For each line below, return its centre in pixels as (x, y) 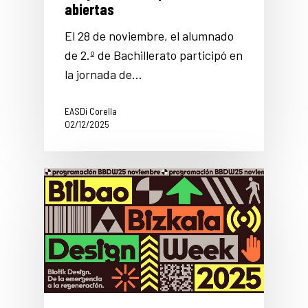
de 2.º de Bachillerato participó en (154, 55)
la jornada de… (103, 75)
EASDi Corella (91, 111)
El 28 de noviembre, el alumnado (149, 36)
